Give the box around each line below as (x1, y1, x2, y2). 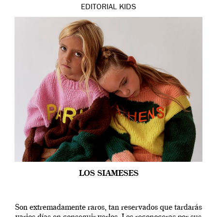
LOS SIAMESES (78, 170, 139, 178)
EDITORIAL (81, 4, 117, 12)
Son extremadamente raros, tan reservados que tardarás (15, 204, 202, 212)
